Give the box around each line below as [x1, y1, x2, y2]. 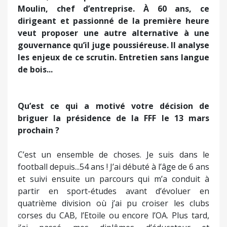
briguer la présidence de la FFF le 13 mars [18, 112, 209, 124]
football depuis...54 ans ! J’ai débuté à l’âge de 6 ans [18, 161, 209, 172]
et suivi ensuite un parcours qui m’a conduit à [18, 173, 209, 184]
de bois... [18, 63, 53, 75]
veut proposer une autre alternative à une [18, 27, 209, 39]
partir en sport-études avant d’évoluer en [18, 185, 209, 197]
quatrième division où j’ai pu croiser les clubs [18, 197, 209, 209]
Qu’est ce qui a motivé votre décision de [18, 100, 209, 111]
